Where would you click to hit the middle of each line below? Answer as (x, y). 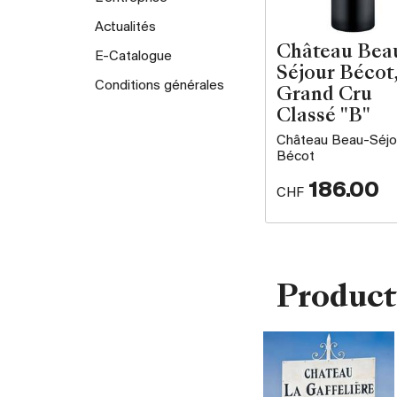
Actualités (125, 27)
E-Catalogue (133, 56)
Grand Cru (324, 95)
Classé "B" (323, 117)
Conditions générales (160, 86)
